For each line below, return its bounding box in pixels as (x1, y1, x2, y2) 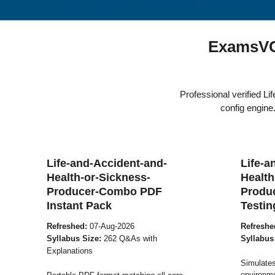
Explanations (47, 246, 93, 255)
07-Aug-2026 (87, 222, 134, 231)
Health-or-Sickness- (47, 171, 150, 184)
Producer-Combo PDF (47, 185, 162, 198)
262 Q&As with (101, 234, 157, 243)
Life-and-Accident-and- (47, 157, 167, 169)
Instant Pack (47, 199, 112, 212)
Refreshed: (47, 222, 87, 231)
